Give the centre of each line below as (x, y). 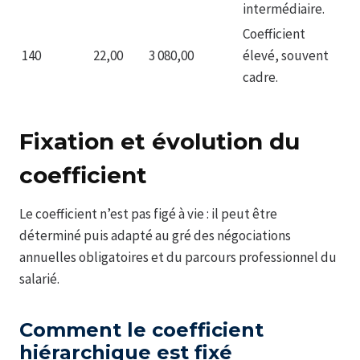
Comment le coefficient (141, 330)
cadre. (260, 78)
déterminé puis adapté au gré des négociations (155, 236)
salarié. (39, 279)
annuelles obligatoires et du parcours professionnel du (178, 258)
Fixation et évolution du (160, 142)
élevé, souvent (286, 56)
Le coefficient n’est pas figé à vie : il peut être (148, 214)
